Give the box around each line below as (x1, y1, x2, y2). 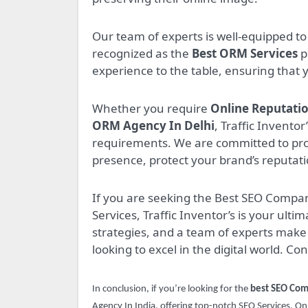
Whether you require (92, 100, 210, 117)
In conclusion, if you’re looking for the (92, 284, 250, 295)
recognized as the (92, 45, 192, 62)
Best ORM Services (192, 45, 298, 62)
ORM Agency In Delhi (92, 118, 214, 134)
